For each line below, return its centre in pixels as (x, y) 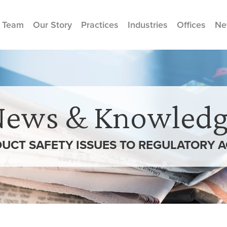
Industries (148, 25)
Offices (191, 25)
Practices (100, 25)
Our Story (52, 25)
